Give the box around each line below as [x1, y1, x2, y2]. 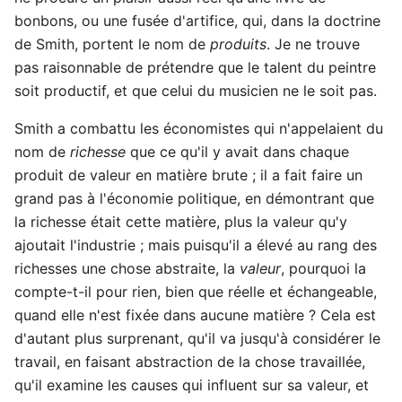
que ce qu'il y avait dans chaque [126, 142, 349, 161]
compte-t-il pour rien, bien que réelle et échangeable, [14, 282, 377, 301]
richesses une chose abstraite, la [14, 258, 240, 277]
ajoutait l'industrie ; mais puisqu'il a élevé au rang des [14, 235, 377, 254]
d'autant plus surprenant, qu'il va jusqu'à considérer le [14, 328, 380, 347]
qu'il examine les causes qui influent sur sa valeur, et [14, 375, 369, 394]
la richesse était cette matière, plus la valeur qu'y [14, 212, 347, 231]
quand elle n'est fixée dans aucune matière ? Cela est [14, 305, 376, 324]
